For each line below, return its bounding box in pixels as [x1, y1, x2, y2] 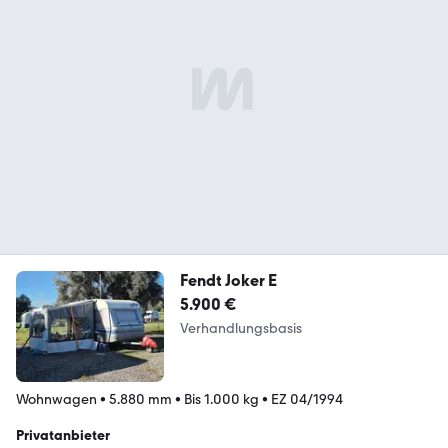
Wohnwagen [16, 390, 97, 408]
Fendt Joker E [179, 271, 277, 290]
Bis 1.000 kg [184, 390, 259, 408]
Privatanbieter [16, 426, 110, 444]
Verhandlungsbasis [179, 320, 302, 337]
